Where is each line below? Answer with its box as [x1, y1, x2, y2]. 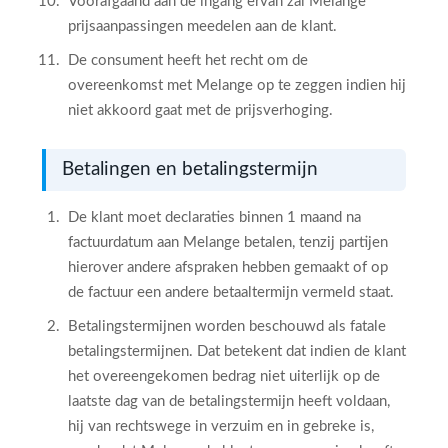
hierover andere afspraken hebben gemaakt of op [68, 260, 388, 275]
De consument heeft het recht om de [68, 53, 308, 68]
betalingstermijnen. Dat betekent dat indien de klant [68, 344, 406, 359]
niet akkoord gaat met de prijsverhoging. [68, 103, 333, 118]
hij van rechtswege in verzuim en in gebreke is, [68, 419, 374, 434]
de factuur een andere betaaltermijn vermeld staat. [68, 285, 394, 300]
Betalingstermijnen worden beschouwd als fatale [68, 319, 386, 334]
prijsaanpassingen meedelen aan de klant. [68, 19, 337, 34]
